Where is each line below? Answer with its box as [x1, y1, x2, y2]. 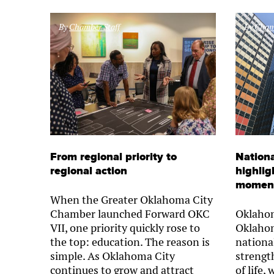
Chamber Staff [69, 21, 120, 33]
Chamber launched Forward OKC [50, 207, 210, 221]
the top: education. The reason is [50, 235, 210, 250]
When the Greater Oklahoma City [50, 193, 213, 207]
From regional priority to [50, 150, 177, 165]
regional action [50, 164, 127, 179]
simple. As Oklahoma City [50, 249, 175, 264]
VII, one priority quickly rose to [50, 221, 200, 235]
